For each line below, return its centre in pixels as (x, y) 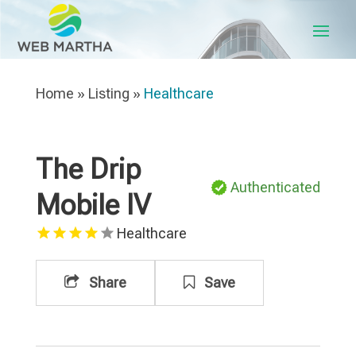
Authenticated (276, 188)
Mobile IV (93, 205)
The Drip (88, 169)
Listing (108, 93)
